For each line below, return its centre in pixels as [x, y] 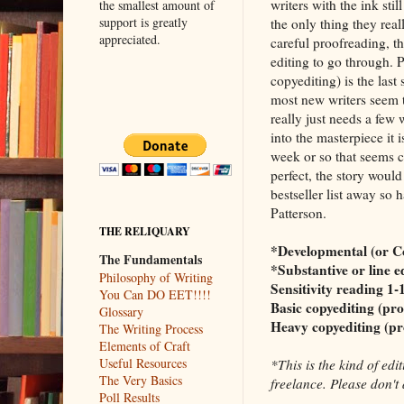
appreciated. [129, 39]
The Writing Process [151, 328]
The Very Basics [140, 380]
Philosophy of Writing [156, 277]
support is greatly [143, 22]
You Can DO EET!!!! [155, 294]
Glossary [121, 311]
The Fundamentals [150, 259]
